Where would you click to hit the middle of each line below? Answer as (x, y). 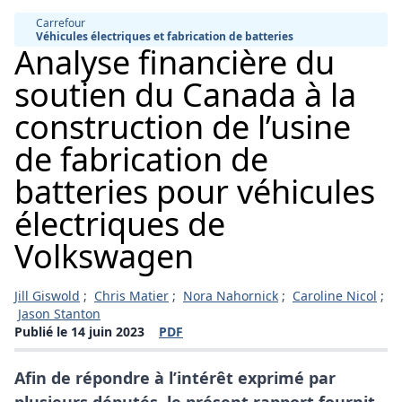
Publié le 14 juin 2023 (79, 331)
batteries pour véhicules (195, 191)
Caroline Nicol (335, 295)
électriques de (120, 223)
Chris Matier (131, 295)
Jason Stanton (59, 313)
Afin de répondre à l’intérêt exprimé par (175, 377)
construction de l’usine (183, 127)
